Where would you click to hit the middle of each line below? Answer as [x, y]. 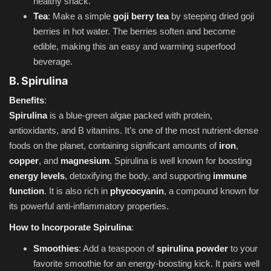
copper [24, 160]
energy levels [37, 175]
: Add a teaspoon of [118, 248]
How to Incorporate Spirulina [70, 227]
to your [243, 248]
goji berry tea [141, 16]
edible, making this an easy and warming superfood [134, 46]
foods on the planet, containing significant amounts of [114, 145]
